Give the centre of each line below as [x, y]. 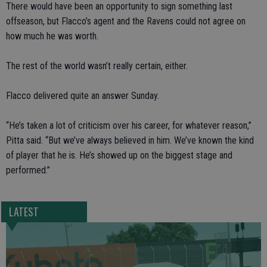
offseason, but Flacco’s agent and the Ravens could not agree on [126, 21]
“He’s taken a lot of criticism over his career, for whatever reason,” [129, 125]
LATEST [24, 212]
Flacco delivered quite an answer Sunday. [83, 96]
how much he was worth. [52, 36]
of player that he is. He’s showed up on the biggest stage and [119, 155]
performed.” [28, 170]
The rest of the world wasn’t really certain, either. [97, 66]
